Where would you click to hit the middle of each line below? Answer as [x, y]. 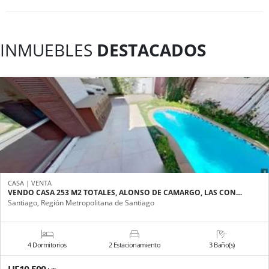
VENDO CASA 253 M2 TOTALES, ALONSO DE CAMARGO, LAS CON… [125, 192]
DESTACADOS [151, 50]
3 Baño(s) [222, 244]
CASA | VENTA [30, 183]
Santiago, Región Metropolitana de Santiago [81, 202]
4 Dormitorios [47, 244]
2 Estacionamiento [134, 244]
